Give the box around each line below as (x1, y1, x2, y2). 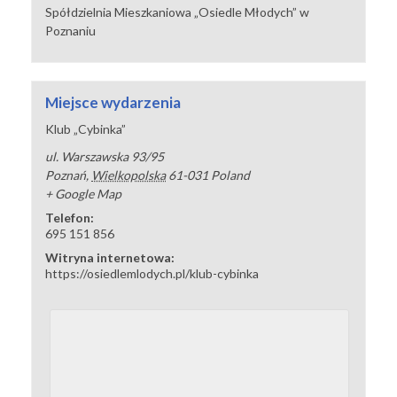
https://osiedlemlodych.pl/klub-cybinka (45, 266, 260, 282)
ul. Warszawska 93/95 (45, 149, 165, 165)
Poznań (45, 167, 87, 183)
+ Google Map (45, 186, 122, 202)
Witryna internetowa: (45, 250, 175, 266)
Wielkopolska (91, 167, 167, 183)
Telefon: (45, 210, 95, 226)
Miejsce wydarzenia (45, 93, 182, 113)
